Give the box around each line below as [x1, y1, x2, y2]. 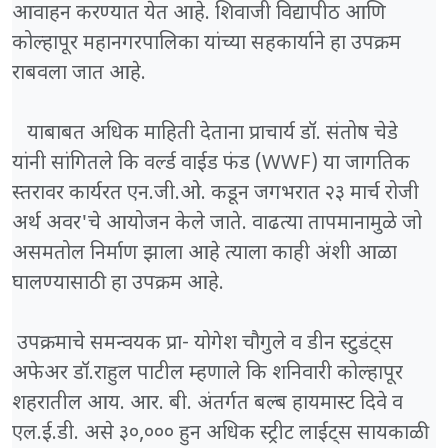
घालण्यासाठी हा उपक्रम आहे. [12, 271, 224, 298]
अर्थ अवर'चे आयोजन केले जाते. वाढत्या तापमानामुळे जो [12, 211, 422, 238]
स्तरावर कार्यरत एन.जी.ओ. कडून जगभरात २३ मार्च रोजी [12, 181, 419, 208]
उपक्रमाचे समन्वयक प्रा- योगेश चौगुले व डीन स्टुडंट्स [12, 331, 393, 358]
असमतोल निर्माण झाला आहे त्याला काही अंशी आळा [12, 241, 397, 268]
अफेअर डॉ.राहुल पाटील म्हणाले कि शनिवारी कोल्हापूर [12, 361, 403, 388]
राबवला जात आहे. [12, 61, 146, 88]
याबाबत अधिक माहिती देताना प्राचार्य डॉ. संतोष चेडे [12, 121, 398, 148]
